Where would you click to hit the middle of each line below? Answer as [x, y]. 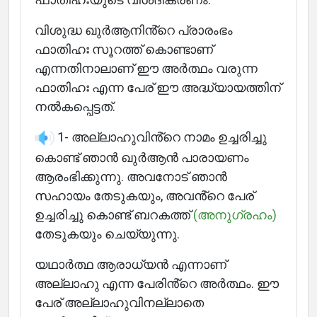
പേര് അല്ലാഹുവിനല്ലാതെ [119, 303]
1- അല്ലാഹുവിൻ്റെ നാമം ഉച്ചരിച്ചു [162, 137]
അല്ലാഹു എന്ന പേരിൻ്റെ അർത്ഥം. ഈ [157, 284]
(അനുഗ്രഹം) [235, 215]
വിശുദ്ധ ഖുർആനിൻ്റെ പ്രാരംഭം [134, 30]
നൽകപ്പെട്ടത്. [75, 106]
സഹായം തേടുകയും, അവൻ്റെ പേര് [144, 196]
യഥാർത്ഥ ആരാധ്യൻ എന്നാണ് [131, 265]
